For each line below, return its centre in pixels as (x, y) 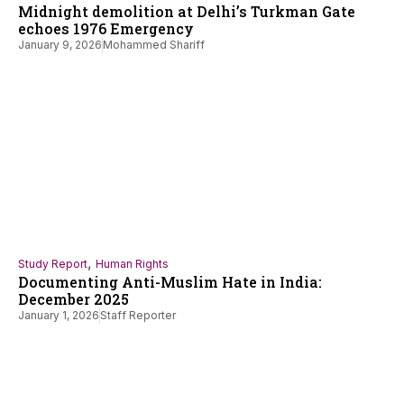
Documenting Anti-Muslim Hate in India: (170, 282)
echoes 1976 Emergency (106, 29)
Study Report (53, 264)
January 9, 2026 (60, 45)
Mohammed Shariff (154, 45)
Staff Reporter (138, 316)
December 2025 (73, 299)
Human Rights (132, 264)
